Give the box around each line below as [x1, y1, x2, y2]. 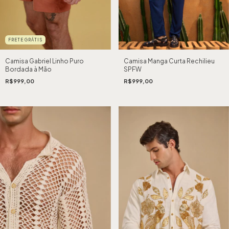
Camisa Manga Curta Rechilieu [123, 57, 215, 65]
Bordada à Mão [5, 65, 52, 73]
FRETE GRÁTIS [8, 37, 42, 42]
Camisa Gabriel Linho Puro [5, 57, 84, 65]
